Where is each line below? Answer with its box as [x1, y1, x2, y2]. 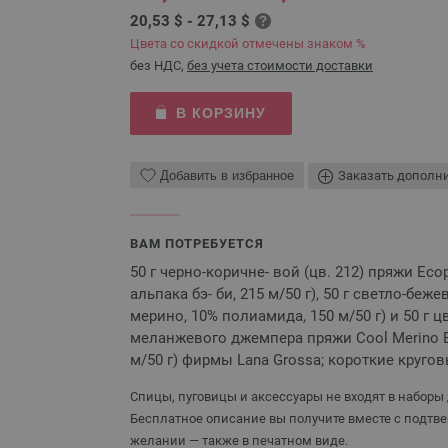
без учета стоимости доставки [187, 58, 373, 73]
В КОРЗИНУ [175, 105, 266, 121]
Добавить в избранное [160, 167, 294, 183]
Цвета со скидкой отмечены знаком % [130, 36, 366, 51]
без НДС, [130, 58, 187, 73]
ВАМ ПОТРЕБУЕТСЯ [130, 235, 264, 251]
